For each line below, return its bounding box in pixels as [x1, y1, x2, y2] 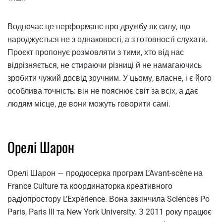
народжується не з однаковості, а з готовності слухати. [7, 35, 208, 45]
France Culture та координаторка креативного [7, 181, 172, 191]
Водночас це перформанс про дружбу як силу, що [7, 22, 190, 32]
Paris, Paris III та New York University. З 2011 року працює [7, 207, 212, 217]
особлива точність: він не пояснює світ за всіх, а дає [7, 86, 198, 96]
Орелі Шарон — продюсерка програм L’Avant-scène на [7, 168, 203, 178]
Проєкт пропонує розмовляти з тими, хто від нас [7, 48, 184, 57]
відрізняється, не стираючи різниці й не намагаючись [7, 60, 202, 70]
